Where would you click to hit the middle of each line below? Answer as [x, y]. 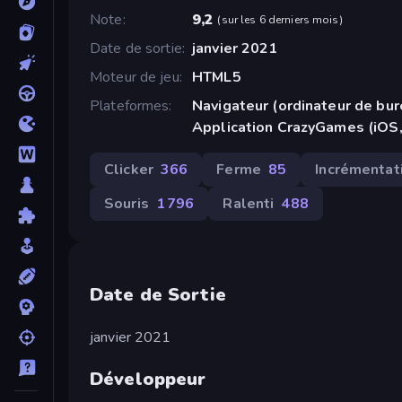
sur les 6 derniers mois [280, 19]
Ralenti [249, 203]
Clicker [129, 169]
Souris [127, 203]
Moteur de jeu [135, 77]
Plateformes [130, 105]
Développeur [148, 379]
